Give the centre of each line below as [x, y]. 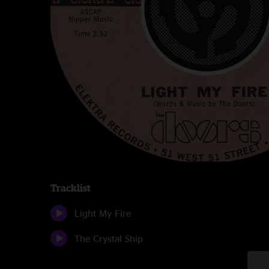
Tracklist [71, 188]
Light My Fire [103, 213]
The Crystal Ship [109, 238]
